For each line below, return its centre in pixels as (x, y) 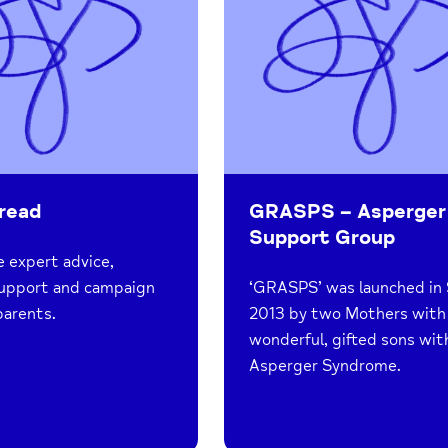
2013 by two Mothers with (347, 313)
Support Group (322, 237)
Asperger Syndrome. (325, 365)
